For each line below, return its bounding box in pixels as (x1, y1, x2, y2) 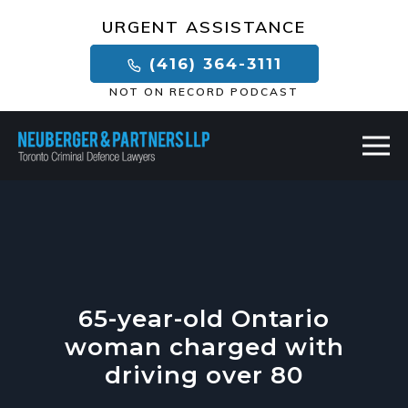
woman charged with (64, 332, 344, 362)
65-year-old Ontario (78, 304, 330, 334)
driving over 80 (105, 361, 303, 391)
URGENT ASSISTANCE (102, 16, 306, 37)
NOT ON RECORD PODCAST (109, 85, 299, 98)
